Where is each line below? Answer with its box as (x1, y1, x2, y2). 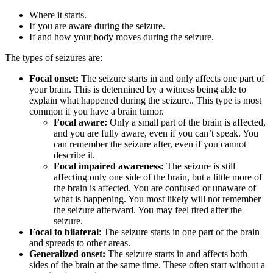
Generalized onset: (29, 249, 105, 260)
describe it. (54, 150, 95, 161)
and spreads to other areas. (29, 238, 130, 249)
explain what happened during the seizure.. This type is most (29, 95, 261, 106)
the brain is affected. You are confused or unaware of (54, 183, 256, 194)
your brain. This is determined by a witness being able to (29, 84, 246, 95)
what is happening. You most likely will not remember (54, 194, 261, 205)
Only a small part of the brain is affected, (107, 117, 266, 128)
